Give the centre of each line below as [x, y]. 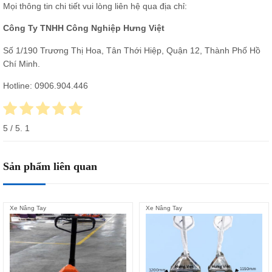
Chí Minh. [22, 63]
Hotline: [18, 86]
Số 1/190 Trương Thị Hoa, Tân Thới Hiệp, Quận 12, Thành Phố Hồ [132, 50]
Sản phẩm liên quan [50, 166]
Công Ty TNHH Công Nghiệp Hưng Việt [84, 28]
